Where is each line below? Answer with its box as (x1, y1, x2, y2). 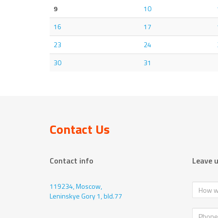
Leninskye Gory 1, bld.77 (50, 191, 122, 201)
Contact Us (50, 120, 109, 139)
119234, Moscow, (50, 181, 102, 191)
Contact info (50, 155, 93, 166)
